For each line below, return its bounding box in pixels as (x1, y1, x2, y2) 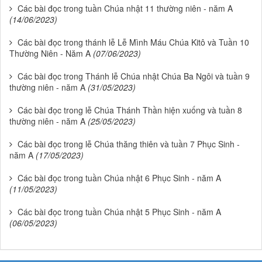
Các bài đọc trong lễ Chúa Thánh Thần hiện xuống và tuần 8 (18, 104, 242, 116)
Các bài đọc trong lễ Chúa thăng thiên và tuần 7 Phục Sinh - (18, 138, 240, 150)
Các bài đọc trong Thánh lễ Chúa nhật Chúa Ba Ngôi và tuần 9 (18, 70, 250, 82)
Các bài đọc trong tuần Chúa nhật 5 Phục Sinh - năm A (18, 206, 221, 218)
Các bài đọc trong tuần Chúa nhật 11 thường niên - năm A (18, 2, 233, 15)
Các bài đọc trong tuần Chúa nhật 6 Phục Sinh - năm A (18, 172, 221, 184)
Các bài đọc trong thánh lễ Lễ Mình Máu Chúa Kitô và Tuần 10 (18, 36, 249, 49)
